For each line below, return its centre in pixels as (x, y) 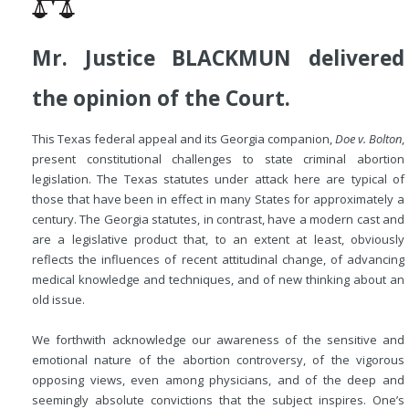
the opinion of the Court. (161, 98)
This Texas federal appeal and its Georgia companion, (184, 139)
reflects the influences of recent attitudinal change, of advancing (218, 259)
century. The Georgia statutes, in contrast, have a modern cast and (218, 219)
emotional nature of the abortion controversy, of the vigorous (218, 360)
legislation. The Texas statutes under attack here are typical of (218, 179)
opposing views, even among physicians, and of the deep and (218, 380)
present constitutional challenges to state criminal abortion (218, 159)
